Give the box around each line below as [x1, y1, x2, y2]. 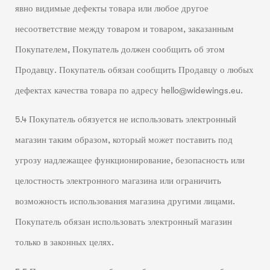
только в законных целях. [14, 237, 114, 248]
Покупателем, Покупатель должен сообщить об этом [14, 44, 225, 55]
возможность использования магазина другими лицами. [14, 196, 235, 207]
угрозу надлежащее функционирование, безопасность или [14, 155, 245, 166]
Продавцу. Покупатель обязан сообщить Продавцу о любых [14, 64, 254, 75]
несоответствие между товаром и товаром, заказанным [14, 24, 234, 34]
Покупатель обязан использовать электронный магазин [14, 217, 232, 228]
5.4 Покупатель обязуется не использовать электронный [14, 115, 236, 125]
